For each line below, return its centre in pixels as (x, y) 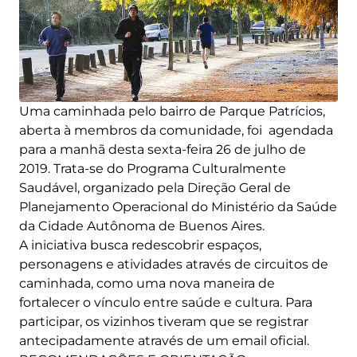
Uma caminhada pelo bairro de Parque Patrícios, (172, 111)
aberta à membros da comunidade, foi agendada (176, 130)
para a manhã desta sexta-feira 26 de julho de (163, 149)
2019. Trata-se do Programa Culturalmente (153, 168)
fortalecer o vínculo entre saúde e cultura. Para (166, 302)
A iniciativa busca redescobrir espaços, (140, 245)
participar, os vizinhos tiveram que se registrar (164, 321)
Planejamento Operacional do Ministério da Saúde (178, 206)
